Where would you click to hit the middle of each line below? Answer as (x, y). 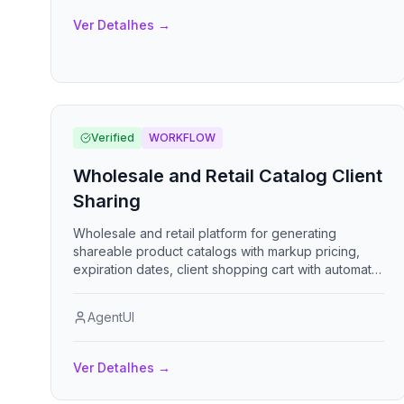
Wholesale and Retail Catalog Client (228, 176)
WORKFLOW (182, 138)
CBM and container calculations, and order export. (223, 287)
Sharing (107, 201)
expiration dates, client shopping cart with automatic (227, 269)
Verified (113, 138)
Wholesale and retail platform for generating (205, 233)
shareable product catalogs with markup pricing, (216, 251)
